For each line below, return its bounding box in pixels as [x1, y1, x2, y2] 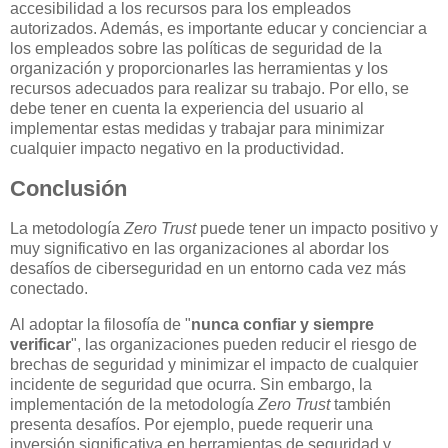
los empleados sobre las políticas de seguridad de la [10, 40, 382, 58]
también [330, 395, 391, 413]
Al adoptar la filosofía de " [10, 315, 191, 333]
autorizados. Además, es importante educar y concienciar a [10, 20, 427, 38]
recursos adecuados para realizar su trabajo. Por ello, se [10, 80, 409, 98]
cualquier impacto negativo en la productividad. [10, 140, 344, 158]
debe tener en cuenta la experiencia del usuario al [10, 100, 364, 118]
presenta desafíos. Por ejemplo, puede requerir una [10, 415, 373, 433]
